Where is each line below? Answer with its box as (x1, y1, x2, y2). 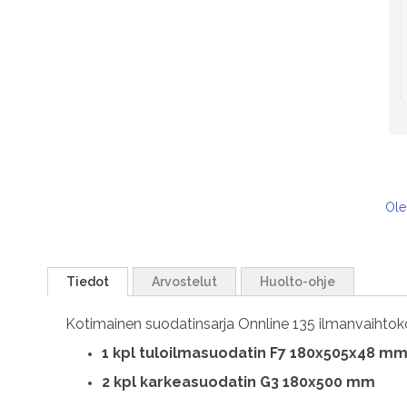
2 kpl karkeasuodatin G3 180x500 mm (102, 373, 375, 392)
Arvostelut (152, 274, 217, 290)
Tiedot (66, 274, 109, 290)
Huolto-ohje (260, 274, 335, 290)
